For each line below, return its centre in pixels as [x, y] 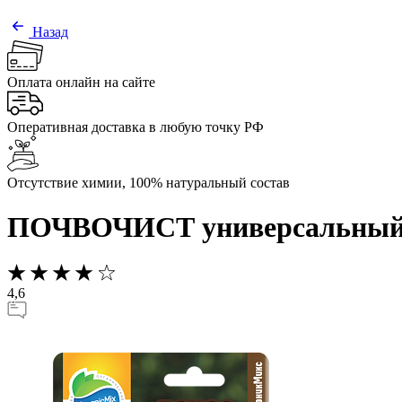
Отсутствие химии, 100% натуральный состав [149, 183]
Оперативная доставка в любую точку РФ [135, 127]
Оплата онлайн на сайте [81, 83]
